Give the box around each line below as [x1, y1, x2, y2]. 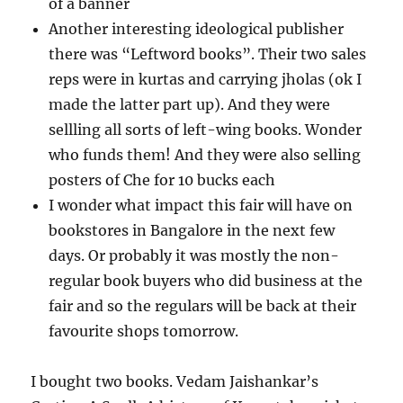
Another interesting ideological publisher [49, 20, 345, 39]
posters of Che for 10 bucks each [49, 171, 276, 190]
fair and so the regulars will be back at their [49, 297, 357, 316]
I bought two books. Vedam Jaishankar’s [31, 372, 319, 391]
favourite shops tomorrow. [49, 322, 239, 341]
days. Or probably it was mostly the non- [49, 246, 340, 265]
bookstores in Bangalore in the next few [49, 221, 336, 240]
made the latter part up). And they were [49, 95, 331, 114]
